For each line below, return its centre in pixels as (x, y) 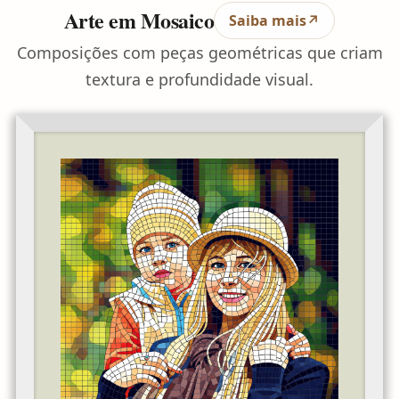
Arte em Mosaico (139, 20)
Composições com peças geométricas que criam (199, 52)
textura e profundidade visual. (199, 79)
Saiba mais (268, 20)
